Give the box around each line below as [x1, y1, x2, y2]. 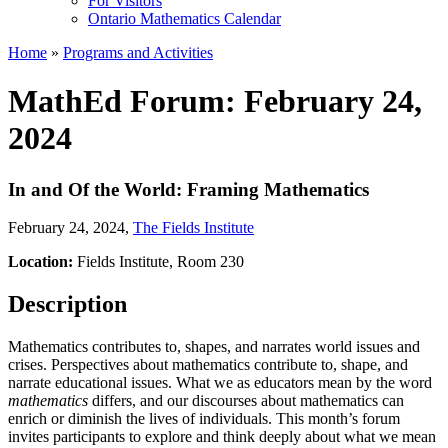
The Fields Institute [133, 219, 254, 237]
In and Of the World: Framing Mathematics [8, 178, 369, 200]
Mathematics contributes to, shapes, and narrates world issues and [8, 338, 420, 356]
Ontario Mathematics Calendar [88, 9, 281, 27]
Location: [8, 253, 77, 271]
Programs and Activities [63, 43, 213, 61]
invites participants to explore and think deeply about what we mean [8, 428, 436, 446]
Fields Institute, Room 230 [77, 253, 244, 271]
